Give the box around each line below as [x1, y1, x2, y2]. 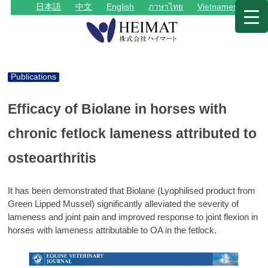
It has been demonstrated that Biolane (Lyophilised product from [8, 185, 256, 196]
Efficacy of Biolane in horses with [8, 100, 227, 117]
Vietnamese [197, 2, 243, 11]
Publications [11, 72, 57, 81]
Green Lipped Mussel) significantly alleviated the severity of [8, 198, 239, 209]
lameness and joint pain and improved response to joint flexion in [8, 211, 258, 222]
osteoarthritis [8, 150, 97, 166]
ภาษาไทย [148, 2, 184, 11]
